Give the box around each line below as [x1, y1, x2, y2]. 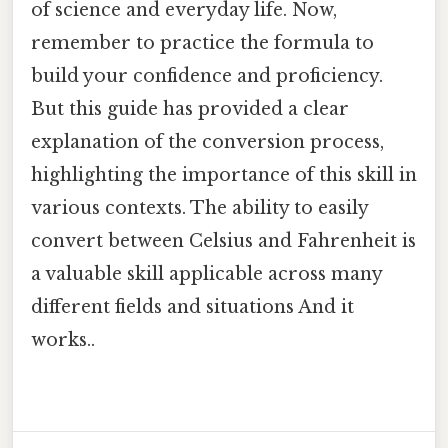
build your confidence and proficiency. [31, 64, 383, 87]
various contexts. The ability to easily [31, 196, 368, 219]
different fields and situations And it [31, 295, 354, 318]
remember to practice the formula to [31, 31, 374, 54]
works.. [31, 328, 95, 351]
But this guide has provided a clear [31, 97, 349, 120]
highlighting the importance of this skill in [31, 163, 417, 186]
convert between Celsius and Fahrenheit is [31, 229, 416, 252]
